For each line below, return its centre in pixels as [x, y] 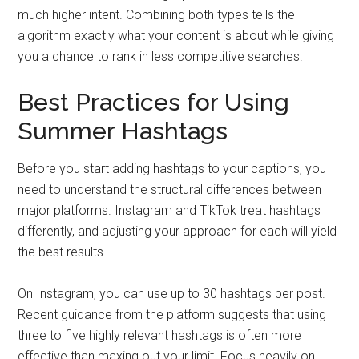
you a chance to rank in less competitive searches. [161, 56]
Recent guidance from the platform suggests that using [172, 315]
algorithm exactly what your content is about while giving [176, 36]
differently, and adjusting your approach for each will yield [177, 231]
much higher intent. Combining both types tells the [157, 15]
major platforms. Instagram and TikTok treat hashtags [169, 210]
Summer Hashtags [123, 131]
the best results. [63, 252]
